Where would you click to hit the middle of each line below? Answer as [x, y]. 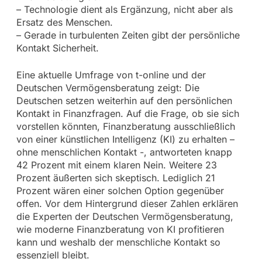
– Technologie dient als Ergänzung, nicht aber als [124, 9]
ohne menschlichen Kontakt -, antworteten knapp [124, 152]
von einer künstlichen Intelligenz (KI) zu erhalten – [125, 139]
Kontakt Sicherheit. [57, 48]
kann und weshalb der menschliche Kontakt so [118, 242]
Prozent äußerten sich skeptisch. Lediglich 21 [116, 177]
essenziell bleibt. [53, 255]
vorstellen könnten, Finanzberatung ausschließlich [125, 126]
